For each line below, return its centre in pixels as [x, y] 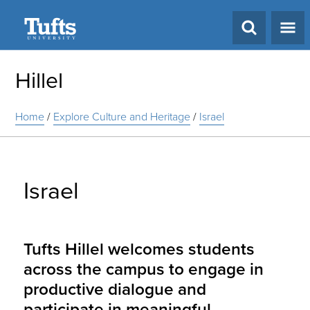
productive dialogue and [115, 289]
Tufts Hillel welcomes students [139, 249]
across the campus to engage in [144, 269]
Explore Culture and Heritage [122, 117]
